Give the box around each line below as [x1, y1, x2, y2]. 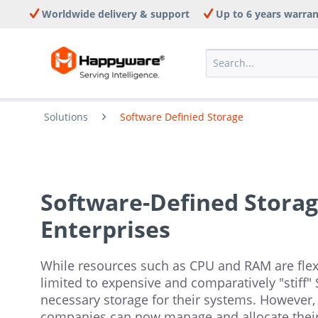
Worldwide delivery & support [39, 7, 190, 21]
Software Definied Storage [120, 110, 243, 124]
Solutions [44, 110, 88, 124]
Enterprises [40, 214, 170, 244]
